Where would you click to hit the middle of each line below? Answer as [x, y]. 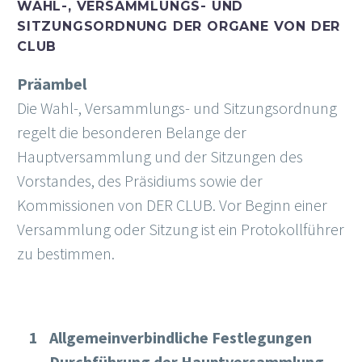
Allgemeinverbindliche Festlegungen [181, 338]
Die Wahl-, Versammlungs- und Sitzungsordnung [177, 108]
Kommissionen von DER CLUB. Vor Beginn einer [172, 205]
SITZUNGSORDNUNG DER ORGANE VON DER [179, 26]
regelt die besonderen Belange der [132, 133]
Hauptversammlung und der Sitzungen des [160, 157]
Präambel [52, 84]
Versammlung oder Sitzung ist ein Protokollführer [181, 229]
